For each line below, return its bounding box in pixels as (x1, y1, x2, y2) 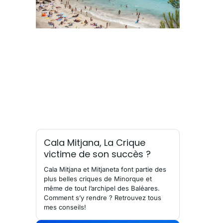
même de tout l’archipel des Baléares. (44, 184, 160, 193)
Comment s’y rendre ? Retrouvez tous (44, 194, 161, 202)
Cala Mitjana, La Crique (44, 136, 145, 149)
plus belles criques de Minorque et (44, 175, 152, 183)
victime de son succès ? (44, 148, 151, 161)
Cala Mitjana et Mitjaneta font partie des (44, 165, 166, 174)
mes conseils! (44, 203, 86, 212)
